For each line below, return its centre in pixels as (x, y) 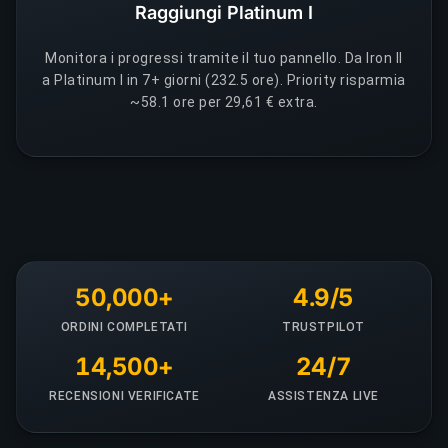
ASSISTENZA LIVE (323, 395)
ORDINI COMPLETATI (124, 326)
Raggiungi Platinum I (224, 12)
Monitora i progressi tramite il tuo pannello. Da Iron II (224, 58)
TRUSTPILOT (323, 326)
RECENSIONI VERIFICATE (124, 395)
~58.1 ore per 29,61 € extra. (224, 102)
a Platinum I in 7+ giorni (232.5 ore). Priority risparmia (224, 80)
